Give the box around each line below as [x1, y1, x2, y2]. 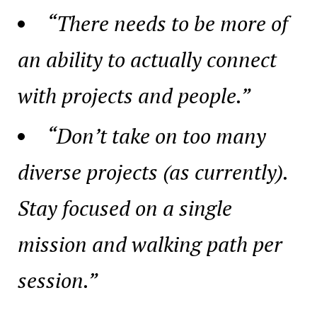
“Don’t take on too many [47, 121, 266, 150]
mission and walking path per [18, 229, 282, 258]
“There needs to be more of [47, 8, 288, 38]
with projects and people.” [18, 81, 250, 110]
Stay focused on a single [18, 193, 232, 222]
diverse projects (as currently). [18, 157, 288, 186]
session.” [18, 265, 98, 294]
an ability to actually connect [18, 45, 277, 74]
